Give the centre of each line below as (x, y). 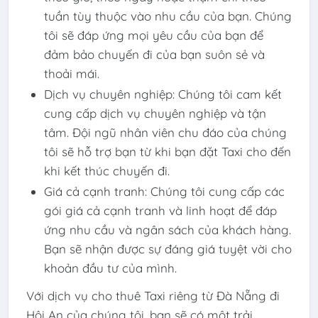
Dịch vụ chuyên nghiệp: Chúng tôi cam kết (163, 94)
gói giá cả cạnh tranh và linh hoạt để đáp (160, 210)
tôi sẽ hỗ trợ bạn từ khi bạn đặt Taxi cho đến (167, 151)
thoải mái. (71, 73)
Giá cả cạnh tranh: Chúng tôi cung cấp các (164, 191)
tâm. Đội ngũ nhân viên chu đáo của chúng (165, 132)
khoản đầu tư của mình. (110, 268)
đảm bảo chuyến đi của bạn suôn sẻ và (154, 54)
